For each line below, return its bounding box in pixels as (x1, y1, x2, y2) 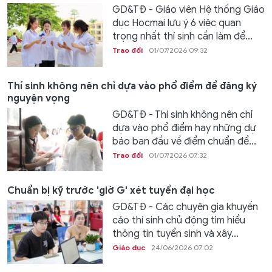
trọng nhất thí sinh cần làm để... (112, 30, 253, 43)
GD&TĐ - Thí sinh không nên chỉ (112, 108, 253, 121)
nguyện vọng (7, 92, 70, 104)
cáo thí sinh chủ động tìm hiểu (112, 214, 245, 227)
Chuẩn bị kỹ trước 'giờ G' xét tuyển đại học (7, 185, 215, 197)
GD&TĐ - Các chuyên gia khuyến (112, 201, 258, 214)
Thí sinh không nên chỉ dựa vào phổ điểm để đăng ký (7, 80, 257, 92)
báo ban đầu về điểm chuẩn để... (112, 135, 256, 148)
